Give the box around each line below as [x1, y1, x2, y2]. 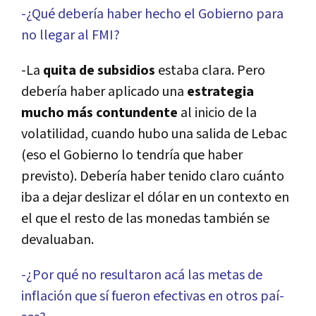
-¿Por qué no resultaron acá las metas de [21, 266, 262, 285]
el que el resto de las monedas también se [21, 209, 269, 229]
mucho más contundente [21, 104, 178, 123]
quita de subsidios [43, 61, 158, 80]
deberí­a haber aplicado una [21, 83, 187, 102]
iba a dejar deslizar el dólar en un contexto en [21, 188, 289, 207]
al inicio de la [178, 104, 257, 123]
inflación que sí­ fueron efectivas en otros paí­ [21, 287, 284, 306]
